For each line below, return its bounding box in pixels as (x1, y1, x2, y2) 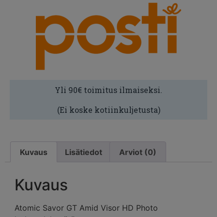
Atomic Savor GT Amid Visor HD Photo (15, 203, 158, 213)
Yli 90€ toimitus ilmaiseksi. (55, 85, 162, 95)
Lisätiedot (64, 147, 102, 157)
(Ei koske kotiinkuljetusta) (57, 105, 160, 115)
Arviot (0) (119, 147, 156, 157)
